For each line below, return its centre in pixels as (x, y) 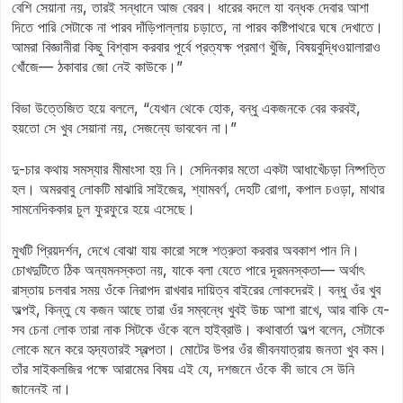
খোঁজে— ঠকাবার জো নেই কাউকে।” (97, 67)
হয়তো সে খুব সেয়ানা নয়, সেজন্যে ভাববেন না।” (124, 128)
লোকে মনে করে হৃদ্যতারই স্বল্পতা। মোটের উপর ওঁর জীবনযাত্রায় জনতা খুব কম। (199, 349)
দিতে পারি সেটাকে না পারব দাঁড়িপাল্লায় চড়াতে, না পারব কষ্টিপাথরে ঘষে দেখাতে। (197, 27)
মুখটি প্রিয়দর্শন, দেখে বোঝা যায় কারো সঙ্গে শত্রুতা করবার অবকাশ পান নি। (186, 250)
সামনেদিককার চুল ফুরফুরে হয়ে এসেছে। (103, 209)
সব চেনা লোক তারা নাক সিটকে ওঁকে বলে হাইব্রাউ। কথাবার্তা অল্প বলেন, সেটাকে (198, 329)
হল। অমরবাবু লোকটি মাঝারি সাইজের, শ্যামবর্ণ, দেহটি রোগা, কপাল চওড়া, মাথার (198, 189)
